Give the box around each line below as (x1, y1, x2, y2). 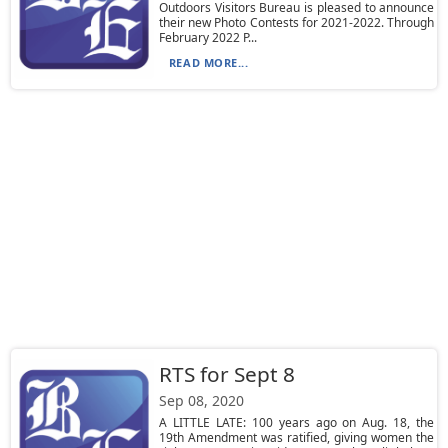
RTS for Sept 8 (158, 360, 295, 388)
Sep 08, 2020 (158, 391, 244, 410)
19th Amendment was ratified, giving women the (158, 429, 435, 446)
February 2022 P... (158, 29, 257, 46)
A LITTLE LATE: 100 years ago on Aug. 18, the (158, 414, 435, 431)
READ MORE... (168, 55, 249, 70)
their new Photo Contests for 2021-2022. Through (158, 14, 435, 31)
